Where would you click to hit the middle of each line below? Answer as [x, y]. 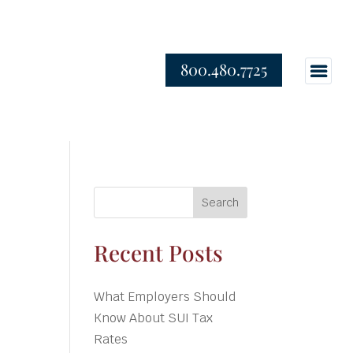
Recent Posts [159, 252]
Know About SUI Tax [154, 318]
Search [220, 202]
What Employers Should [165, 296]
